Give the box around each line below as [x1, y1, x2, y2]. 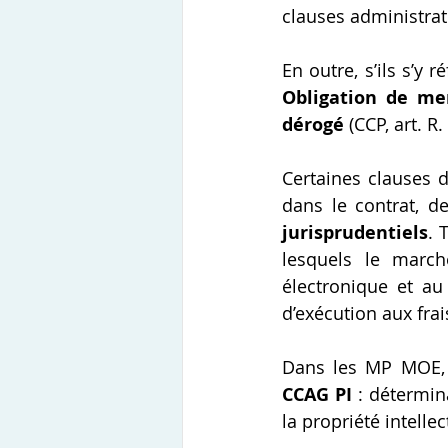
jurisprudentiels [282, 220, 428, 246]
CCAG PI [282, 382, 353, 408]
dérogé [282, 112, 344, 138]
